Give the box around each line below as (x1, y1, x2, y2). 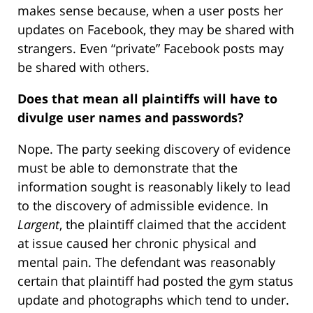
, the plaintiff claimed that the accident (59, 216, 286, 233)
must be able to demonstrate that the (17, 159, 238, 177)
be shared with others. (17, 59, 150, 76)
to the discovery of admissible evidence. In (17, 197, 268, 214)
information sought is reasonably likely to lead (17, 178, 291, 196)
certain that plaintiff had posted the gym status (17, 272, 293, 290)
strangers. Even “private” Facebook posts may (17, 40, 284, 57)
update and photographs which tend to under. (17, 291, 289, 309)
